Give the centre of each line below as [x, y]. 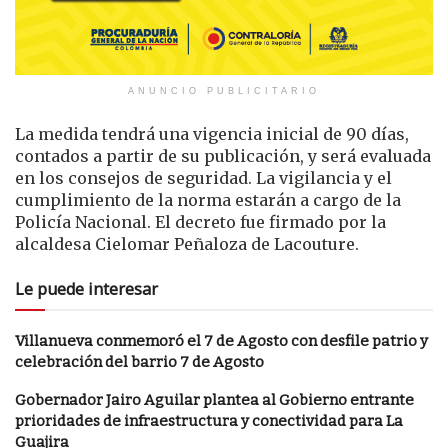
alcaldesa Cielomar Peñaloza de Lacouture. [187, 243]
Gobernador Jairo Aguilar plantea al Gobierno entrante [214, 399]
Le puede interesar [86, 288]
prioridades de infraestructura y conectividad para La [209, 420]
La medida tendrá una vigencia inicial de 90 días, [212, 133]
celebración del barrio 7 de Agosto [139, 361]
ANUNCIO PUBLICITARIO [224, 90]
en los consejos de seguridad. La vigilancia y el [203, 177]
